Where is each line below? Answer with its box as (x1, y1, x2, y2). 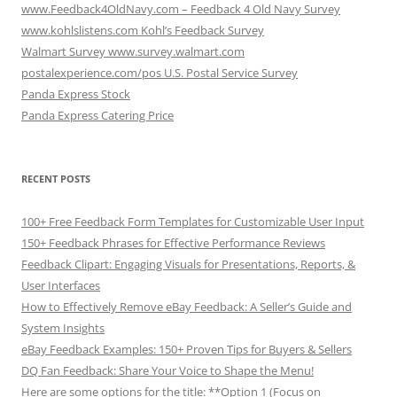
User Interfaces (21, 277, 100, 294)
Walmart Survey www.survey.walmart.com (21, 43, 245, 60)
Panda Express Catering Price (21, 107, 174, 124)
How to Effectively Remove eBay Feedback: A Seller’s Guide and (21, 299, 352, 315)
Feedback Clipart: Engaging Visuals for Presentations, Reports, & (21, 256, 355, 273)
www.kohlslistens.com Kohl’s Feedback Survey (21, 22, 264, 39)
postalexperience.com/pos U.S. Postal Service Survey (21, 65, 298, 82)
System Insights (21, 320, 105, 337)
